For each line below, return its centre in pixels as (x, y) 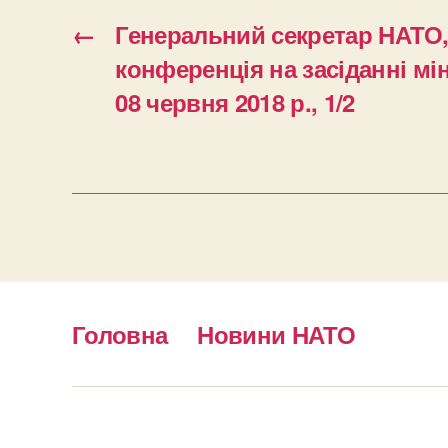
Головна (120, 333)
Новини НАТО (276, 333)
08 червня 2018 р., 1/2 (235, 101)
